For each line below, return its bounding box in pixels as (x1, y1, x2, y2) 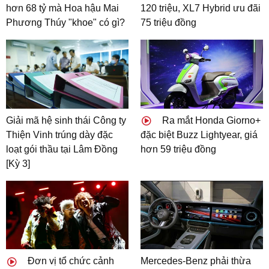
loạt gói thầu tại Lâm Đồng (6, 144, 118, 154)
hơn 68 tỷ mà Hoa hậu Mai (6, 2, 119, 13)
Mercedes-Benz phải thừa (141, 256, 251, 267)
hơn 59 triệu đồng (141, 144, 216, 154)
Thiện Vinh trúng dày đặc (6, 129, 113, 140)
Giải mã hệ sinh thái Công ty (6, 115, 126, 125)
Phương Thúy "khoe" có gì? (6, 17, 125, 28)
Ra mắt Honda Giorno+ (160, 115, 261, 125)
